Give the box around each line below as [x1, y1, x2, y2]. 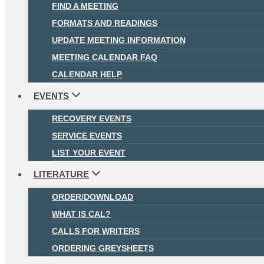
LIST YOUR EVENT [52, 147, 126, 157]
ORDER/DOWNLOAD [52, 192, 133, 202]
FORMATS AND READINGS [52, 18, 157, 28]
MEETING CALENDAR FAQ [52, 52, 157, 62]
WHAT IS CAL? [52, 209, 111, 219]
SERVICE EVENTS [52, 130, 122, 140]
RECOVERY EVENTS [52, 113, 131, 123]
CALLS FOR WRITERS [52, 226, 140, 236]
